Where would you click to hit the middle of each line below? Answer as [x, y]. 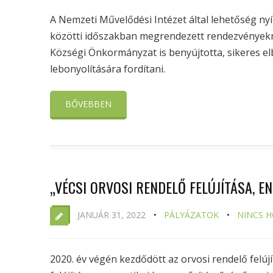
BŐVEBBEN [88, 104]
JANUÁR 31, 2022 [112, 215]
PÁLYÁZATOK [191, 215]
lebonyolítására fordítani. [108, 69]
